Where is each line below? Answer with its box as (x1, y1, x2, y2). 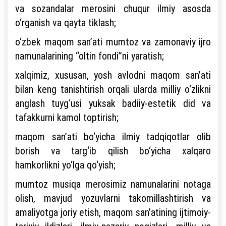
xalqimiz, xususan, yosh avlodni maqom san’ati (15, 69, 211, 81)
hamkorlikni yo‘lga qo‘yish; (15, 158, 118, 171)
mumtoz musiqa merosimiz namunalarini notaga (15, 178, 211, 190)
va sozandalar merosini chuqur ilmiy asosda (15, 2, 211, 15)
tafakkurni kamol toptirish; (15, 111, 121, 124)
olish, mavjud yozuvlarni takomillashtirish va (15, 192, 211, 204)
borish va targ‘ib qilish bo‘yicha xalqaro (15, 144, 211, 157)
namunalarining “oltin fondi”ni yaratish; (15, 49, 166, 62)
